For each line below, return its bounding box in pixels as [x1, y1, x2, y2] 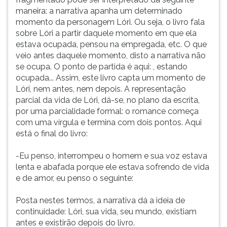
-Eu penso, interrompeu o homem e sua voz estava [16, 151, 207, 161]
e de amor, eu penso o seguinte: [16, 173, 133, 183]
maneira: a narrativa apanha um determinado [16, 6, 182, 16]
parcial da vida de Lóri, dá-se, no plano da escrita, [16, 95, 200, 105]
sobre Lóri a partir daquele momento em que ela [16, 28, 197, 38]
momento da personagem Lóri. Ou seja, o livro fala [16, 17, 205, 27]
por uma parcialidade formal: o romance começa [16, 106, 199, 116]
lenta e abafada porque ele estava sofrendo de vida [16, 162, 209, 172]
